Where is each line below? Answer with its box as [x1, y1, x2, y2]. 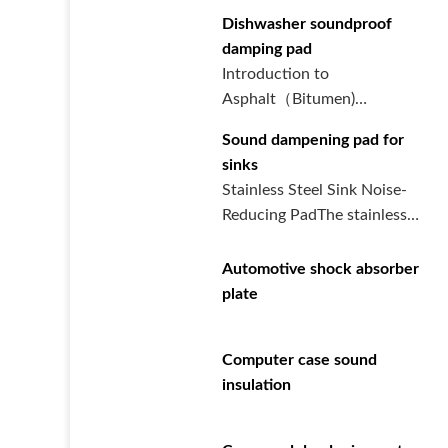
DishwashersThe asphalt [222, 141, 391, 157]
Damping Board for [222, 116, 356, 132]
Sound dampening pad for [222, 132, 404, 148]
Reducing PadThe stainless [222, 207, 407, 223]
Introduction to [222, 66, 329, 82]
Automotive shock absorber [222, 260, 419, 277]
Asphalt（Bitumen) [222, 91, 355, 107]
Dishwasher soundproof [222, 16, 392, 32]
